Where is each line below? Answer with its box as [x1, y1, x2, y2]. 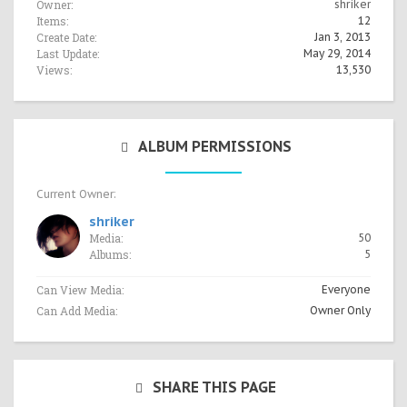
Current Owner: [36, 186, 116, 201]
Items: [36, 13, 68, 28]
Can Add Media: [36, 303, 117, 318]
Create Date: [36, 29, 96, 45]
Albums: [89, 246, 131, 262]
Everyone [322, 282, 371, 296]
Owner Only [310, 303, 371, 317]
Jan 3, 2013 [314, 29, 371, 44]
